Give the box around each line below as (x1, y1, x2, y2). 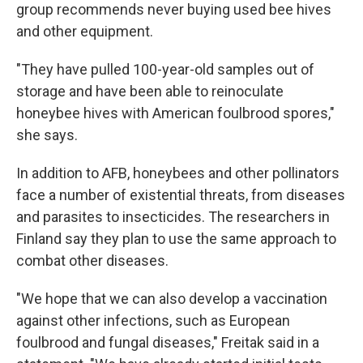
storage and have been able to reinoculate (16, 83, 284, 100)
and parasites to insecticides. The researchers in (16, 208, 330, 225)
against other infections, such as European (16, 312, 290, 329)
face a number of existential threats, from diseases (16, 186, 345, 203)
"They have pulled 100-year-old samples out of (16, 61, 314, 78)
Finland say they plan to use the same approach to (16, 230, 336, 247)
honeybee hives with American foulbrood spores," (16, 105, 335, 122)
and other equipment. (16, 23, 153, 40)
